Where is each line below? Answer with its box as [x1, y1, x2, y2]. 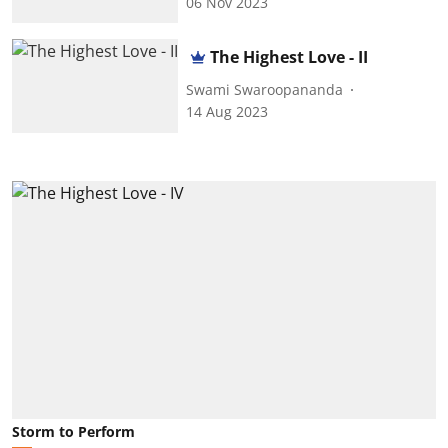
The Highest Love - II [210, 46, 369, 69]
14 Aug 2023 [186, 102, 269, 122]
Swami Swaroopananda [186, 79, 344, 99]
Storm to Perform [12, 422, 135, 442]
